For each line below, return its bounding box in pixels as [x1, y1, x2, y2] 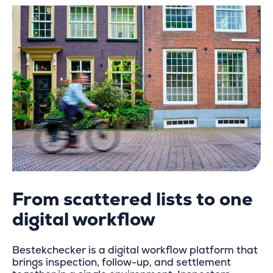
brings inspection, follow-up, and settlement [12, 256, 231, 269]
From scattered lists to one [12, 188, 253, 211]
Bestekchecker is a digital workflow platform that [12, 244, 258, 257]
